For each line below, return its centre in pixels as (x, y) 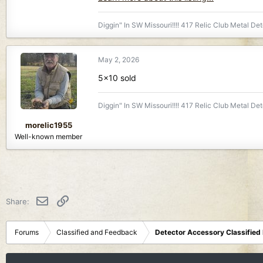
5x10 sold (117, 78)
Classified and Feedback (97, 232)
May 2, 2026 (119, 60)
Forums (27, 232)
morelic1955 (48, 125)
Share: (18, 201)
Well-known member (48, 136)
